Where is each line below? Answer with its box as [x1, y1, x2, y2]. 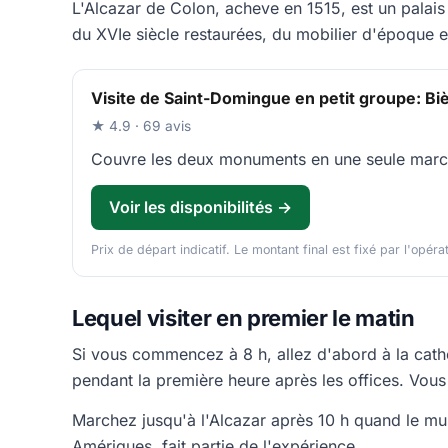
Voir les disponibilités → [109, 197, 292, 218]
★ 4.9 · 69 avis [91, 118, 191, 135]
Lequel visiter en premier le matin [72, 305, 415, 332]
